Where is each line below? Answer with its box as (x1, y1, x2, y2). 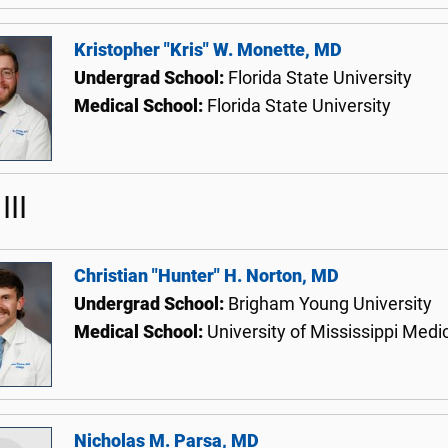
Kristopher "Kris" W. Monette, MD (74, 40, 342, 61)
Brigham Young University (228, 293, 432, 314)
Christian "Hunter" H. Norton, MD (74, 265, 339, 286)
